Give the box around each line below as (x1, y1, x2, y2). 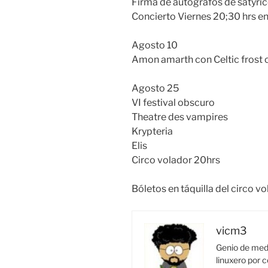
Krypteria (132, 126, 173, 138)
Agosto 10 (132, 39, 178, 51)
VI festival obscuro (132, 97, 215, 109)
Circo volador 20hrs (132, 154, 220, 166)
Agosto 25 (132, 83, 179, 95)
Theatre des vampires (132, 111, 228, 123)
